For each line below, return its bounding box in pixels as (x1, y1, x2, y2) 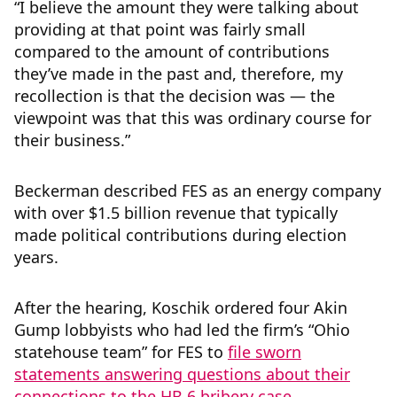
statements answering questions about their (14, 363, 350, 385)
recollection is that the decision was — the (14, 85, 335, 107)
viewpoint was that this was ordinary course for (14, 107, 371, 129)
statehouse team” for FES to (14, 341, 228, 363)
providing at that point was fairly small (14, 19, 306, 41)
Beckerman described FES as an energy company (14, 180, 381, 202)
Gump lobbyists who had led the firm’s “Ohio (14, 319, 350, 341)
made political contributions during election (14, 224, 346, 246)
